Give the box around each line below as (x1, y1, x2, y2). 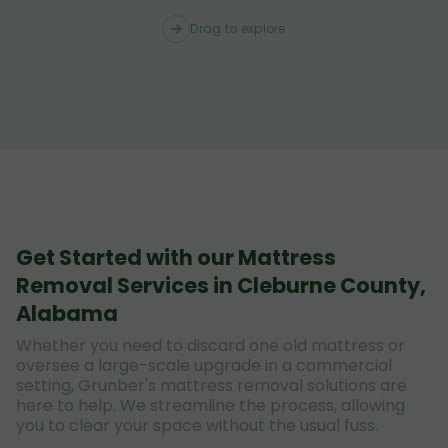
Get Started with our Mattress (16, 242, 336, 272)
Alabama (16, 298, 118, 328)
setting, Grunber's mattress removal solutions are (16, 373, 407, 397)
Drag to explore (190, 19, 286, 37)
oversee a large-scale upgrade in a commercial (16, 353, 392, 377)
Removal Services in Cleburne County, (16, 270, 426, 300)
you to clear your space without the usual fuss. (16, 413, 378, 437)
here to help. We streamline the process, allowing (16, 393, 405, 417)
